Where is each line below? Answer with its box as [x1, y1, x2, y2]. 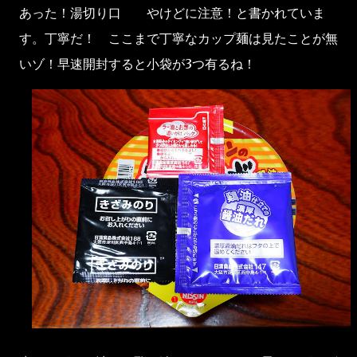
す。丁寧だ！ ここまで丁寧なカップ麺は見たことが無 [19, 30, 338, 47]
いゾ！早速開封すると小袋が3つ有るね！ [19, 56, 256, 73]
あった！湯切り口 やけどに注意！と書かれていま [19, 5, 325, 22]
